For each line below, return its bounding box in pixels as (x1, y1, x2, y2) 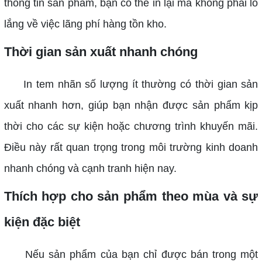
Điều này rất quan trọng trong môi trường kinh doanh (4, 141, 258, 153)
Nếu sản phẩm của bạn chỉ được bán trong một (4, 248, 258, 260)
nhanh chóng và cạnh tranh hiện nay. (4, 162, 177, 174)
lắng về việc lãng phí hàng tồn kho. (4, 18, 167, 30)
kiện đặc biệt (4, 214, 80, 229)
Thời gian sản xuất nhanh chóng (4, 44, 198, 59)
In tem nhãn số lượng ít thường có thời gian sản (4, 78, 258, 90)
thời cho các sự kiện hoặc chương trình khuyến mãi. (4, 120, 258, 132)
